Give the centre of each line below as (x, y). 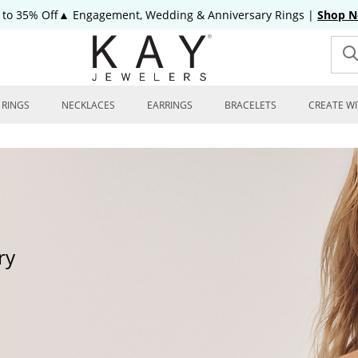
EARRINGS (170, 105)
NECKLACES (88, 105)
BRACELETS (251, 105)
